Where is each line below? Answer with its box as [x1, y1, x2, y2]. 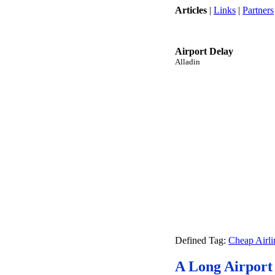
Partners [242, 5, 274, 15]
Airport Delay [175, 46, 233, 56]
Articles [175, 5, 207, 15]
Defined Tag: [175, 235, 228, 246]
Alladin [175, 57, 200, 66]
